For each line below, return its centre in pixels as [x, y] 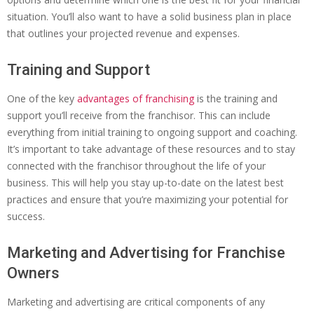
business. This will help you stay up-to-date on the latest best [145, 183]
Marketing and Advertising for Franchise [146, 253]
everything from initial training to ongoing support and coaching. [152, 132]
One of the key [42, 99]
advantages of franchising [136, 99]
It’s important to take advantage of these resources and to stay [151, 149]
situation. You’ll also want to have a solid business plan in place [149, 17]
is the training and [236, 99]
